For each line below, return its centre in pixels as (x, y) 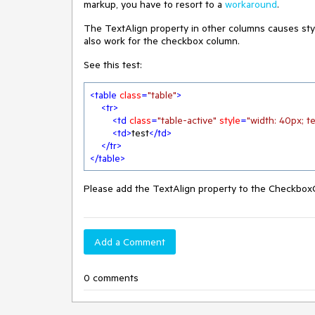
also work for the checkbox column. (162, 41)
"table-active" (187, 120)
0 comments (111, 278)
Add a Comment (130, 242)
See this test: (113, 65)
